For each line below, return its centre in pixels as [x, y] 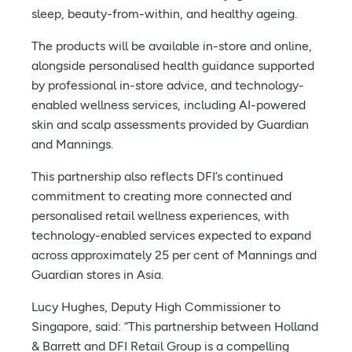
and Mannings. [72, 144]
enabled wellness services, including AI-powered [169, 105]
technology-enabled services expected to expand [171, 235]
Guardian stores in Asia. [97, 275]
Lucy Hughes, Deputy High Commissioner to [156, 307]
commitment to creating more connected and [161, 196]
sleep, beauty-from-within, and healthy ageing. [164, 14]
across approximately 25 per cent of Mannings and [174, 255]
